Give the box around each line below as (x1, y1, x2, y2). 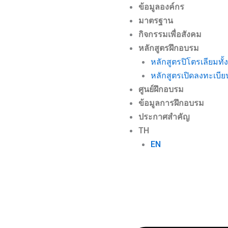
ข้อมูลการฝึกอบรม (138, 98, 204, 108)
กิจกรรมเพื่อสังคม (138, 30, 202, 39)
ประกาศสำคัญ (138, 112, 190, 122)
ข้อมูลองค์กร (138, 2, 184, 12)
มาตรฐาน (138, 16, 173, 25)
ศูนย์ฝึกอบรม (138, 84, 184, 94)
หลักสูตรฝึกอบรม (138, 43, 199, 53)
